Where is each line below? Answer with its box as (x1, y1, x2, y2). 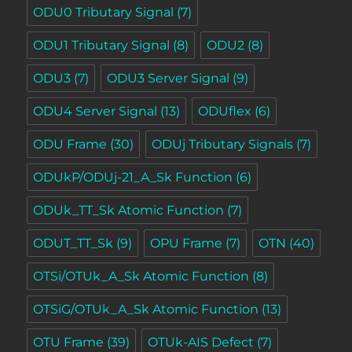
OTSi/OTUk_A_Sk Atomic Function (33, 268, 250, 284)
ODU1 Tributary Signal (33, 37, 170, 53)
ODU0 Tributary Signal (33, 4, 174, 20)
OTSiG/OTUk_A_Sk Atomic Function (33, 301, 259, 317)
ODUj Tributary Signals (152, 136, 294, 152)
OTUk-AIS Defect (148, 334, 255, 350)
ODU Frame (33, 136, 108, 152)
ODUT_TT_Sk (33, 235, 114, 251)
